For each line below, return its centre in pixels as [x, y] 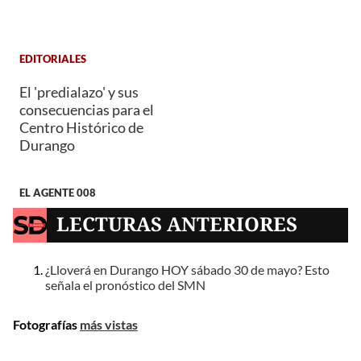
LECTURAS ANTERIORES [177, 224]
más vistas [109, 324]
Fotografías [46, 324]
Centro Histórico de [81, 127]
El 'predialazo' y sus [79, 91]
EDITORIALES [53, 59]
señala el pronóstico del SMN [125, 285]
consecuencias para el [87, 109]
